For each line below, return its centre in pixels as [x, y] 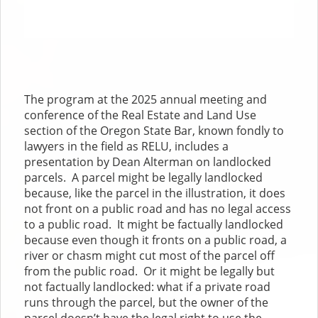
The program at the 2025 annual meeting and [146, 99]
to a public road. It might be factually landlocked [154, 224]
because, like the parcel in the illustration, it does [155, 193]
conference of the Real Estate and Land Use [141, 115]
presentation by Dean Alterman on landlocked [148, 161]
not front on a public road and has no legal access [158, 208]
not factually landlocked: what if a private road [148, 286]
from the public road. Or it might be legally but [150, 271]
